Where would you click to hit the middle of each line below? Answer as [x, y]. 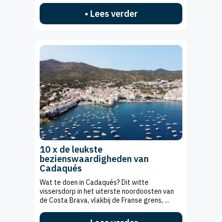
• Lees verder [111, 14]
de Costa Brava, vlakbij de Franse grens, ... [104, 200]
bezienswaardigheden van [94, 159]
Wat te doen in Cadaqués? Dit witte [94, 183]
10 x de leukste [71, 150]
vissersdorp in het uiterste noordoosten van [107, 192]
